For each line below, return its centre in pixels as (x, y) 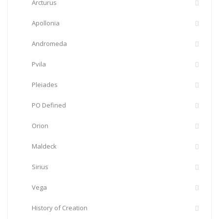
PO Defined (49, 105)
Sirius (40, 167)
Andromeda (49, 44)
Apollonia (46, 23)
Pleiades (45, 85)
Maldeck (44, 146)
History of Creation (60, 208)
